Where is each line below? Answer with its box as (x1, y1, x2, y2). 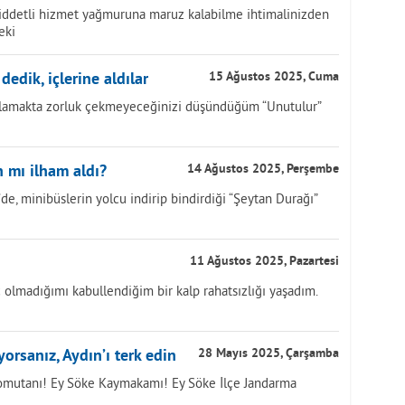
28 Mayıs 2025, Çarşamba (198, 346, 339, 362)
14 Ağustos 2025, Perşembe (187, 162, 339, 177)
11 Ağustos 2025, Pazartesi (190, 254, 339, 269)
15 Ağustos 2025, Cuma (209, 70, 339, 85)
